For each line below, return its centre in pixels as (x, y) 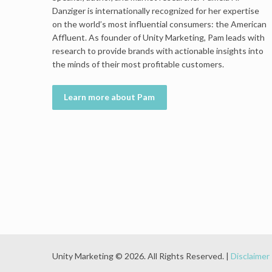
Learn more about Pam (110, 97)
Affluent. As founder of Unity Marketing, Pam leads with (158, 38)
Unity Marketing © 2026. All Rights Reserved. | (141, 256)
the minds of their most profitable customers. (138, 64)
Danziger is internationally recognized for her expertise (155, 11)
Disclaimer (250, 256)
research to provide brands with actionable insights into (158, 51)
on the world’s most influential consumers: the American (159, 24)
